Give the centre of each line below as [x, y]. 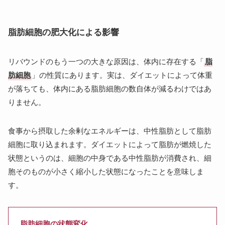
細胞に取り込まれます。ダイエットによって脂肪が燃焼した [110, 144]
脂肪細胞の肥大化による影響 [64, 32]
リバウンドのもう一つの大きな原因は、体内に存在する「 [106, 61]
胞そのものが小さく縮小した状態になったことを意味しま [106, 171]
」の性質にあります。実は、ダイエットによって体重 [122, 75]
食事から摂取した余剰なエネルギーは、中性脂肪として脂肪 [110, 131]
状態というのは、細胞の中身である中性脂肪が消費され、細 [110, 158]
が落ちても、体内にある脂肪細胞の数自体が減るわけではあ [110, 88]
